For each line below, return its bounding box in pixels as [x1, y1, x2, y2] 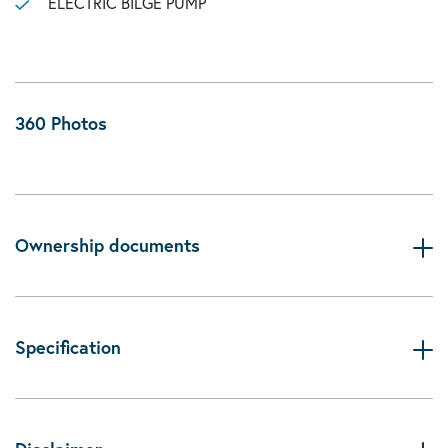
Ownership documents [15, 233, 200, 257]
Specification [15, 335, 121, 359]
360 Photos [15, 111, 107, 135]
